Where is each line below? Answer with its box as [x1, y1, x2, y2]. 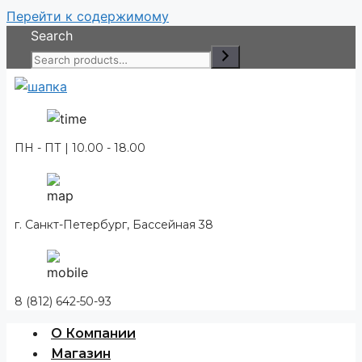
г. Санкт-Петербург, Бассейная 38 [15, 217, 213, 232]
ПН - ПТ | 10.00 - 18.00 [15, 141, 145, 155]
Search [31, 27, 73, 44]
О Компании [51, 326, 136, 341]
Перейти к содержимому [6, 8, 169, 24]
